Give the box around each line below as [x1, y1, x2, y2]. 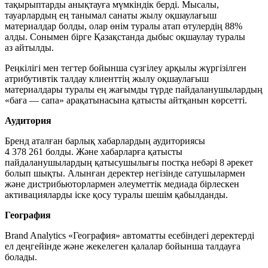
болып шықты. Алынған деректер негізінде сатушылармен [5, 168, 245, 179]
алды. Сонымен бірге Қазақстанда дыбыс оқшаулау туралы [5, 32, 245, 42]
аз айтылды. [5, 42, 54, 53]
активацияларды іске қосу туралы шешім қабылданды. [5, 190, 228, 200]
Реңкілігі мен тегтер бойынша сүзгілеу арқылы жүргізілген [5, 63, 246, 74]
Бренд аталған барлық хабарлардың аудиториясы [5, 136, 205, 147]
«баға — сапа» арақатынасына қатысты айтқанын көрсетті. [5, 95, 247, 106]
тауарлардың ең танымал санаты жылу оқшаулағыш [5, 10, 217, 21]
